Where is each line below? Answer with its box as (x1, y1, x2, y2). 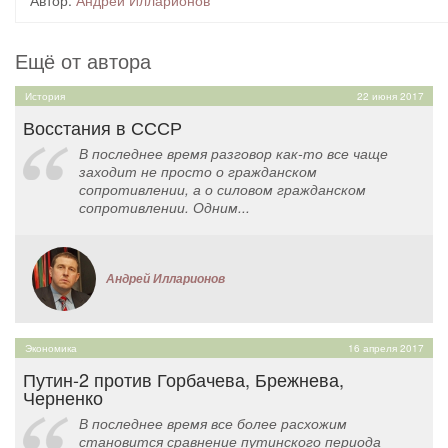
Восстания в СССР (23, 114, 182, 140)
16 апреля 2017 (348, 341, 424, 355)
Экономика (25, 341, 77, 355)
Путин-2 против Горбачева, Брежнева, (23, 366, 344, 392)
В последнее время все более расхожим (79, 413, 347, 433)
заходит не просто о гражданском (79, 161, 317, 181)
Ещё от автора (15, 46, 151, 75)
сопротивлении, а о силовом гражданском (79, 179, 366, 199)
